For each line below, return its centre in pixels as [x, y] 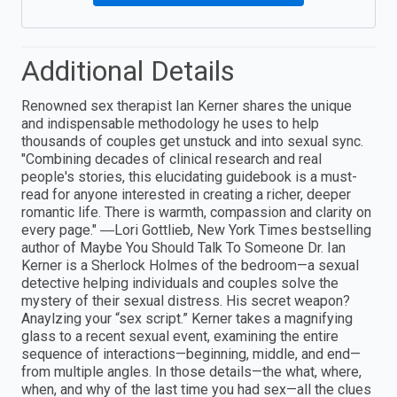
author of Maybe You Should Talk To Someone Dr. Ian [183, 248]
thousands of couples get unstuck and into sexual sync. [192, 142]
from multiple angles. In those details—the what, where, [191, 372]
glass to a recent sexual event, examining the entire [180, 337]
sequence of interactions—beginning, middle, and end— [191, 354]
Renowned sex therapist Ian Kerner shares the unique [187, 106]
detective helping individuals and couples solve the [180, 284]
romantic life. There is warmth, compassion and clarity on [196, 213]
